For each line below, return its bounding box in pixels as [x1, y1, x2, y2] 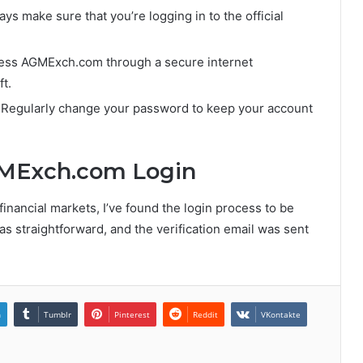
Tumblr [44, 308, 71, 320]
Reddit [193, 308, 218, 320]
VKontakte [261, 308, 301, 320]
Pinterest [114, 308, 150, 320]
